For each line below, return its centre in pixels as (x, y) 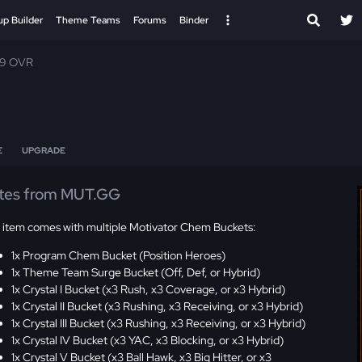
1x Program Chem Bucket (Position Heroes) (119, 255)
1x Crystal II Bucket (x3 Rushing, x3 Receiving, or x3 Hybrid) (158, 306)
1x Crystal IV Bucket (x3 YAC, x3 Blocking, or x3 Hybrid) (148, 340)
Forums (150, 20)
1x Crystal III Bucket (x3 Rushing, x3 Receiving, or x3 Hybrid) (159, 323)
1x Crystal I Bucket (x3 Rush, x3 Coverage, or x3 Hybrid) (149, 289)
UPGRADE (44, 150)
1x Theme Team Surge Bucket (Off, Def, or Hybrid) (136, 272)
